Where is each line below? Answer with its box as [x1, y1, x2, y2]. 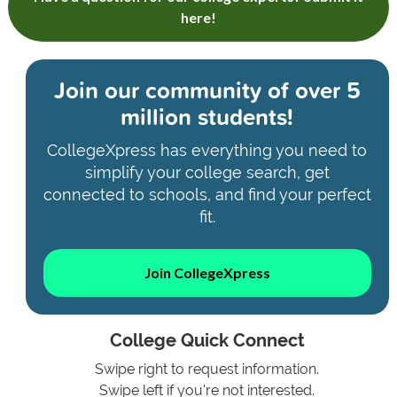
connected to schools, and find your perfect [43, 185, 371, 205]
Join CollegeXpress [144, 263, 270, 281]
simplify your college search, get [84, 163, 330, 183]
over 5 [288, 74, 361, 107]
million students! [121, 100, 294, 134]
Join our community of [53, 74, 289, 107]
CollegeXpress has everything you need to [47, 141, 368, 160]
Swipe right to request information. [95, 360, 320, 378]
